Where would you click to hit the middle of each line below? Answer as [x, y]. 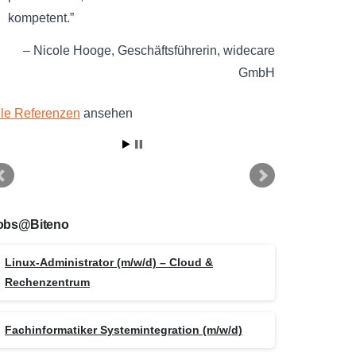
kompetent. [39, 18]
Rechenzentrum [47, 282]
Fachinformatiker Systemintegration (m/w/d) [124, 329]
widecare [249, 51]
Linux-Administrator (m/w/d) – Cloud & [109, 262]
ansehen [106, 113]
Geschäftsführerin [167, 51]
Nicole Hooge [72, 51]
